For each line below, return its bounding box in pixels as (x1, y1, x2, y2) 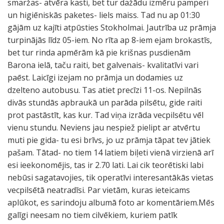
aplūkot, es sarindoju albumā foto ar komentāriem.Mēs (7, 197, 214, 208)
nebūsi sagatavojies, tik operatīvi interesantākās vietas (7, 172, 213, 183)
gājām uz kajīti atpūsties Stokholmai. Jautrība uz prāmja (7, 22, 216, 33)
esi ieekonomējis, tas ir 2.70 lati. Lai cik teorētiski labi (7, 159, 203, 170)
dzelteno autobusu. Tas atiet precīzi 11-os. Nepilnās (7, 84, 201, 95)
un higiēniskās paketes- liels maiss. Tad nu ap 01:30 (7, 9, 200, 20)
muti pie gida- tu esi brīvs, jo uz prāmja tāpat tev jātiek (7, 134, 210, 145)
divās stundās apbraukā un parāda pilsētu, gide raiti (7, 97, 202, 108)
